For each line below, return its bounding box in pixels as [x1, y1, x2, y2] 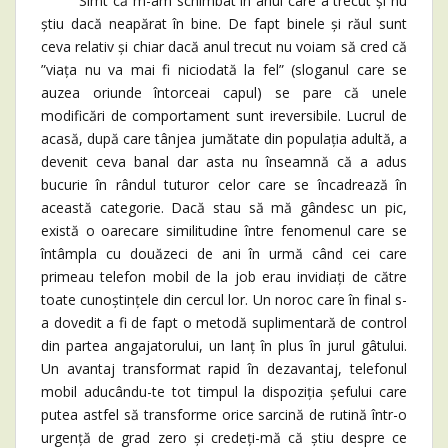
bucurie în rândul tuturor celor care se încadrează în [41, 174, 407, 194]
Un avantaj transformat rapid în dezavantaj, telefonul [41, 358, 407, 378]
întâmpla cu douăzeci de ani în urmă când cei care [41, 243, 407, 263]
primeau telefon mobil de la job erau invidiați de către [41, 266, 407, 286]
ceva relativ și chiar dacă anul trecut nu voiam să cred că [41, 36, 407, 56]
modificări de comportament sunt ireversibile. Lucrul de [41, 105, 407, 125]
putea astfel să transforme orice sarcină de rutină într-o [41, 404, 407, 424]
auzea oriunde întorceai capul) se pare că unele [41, 82, 407, 102]
